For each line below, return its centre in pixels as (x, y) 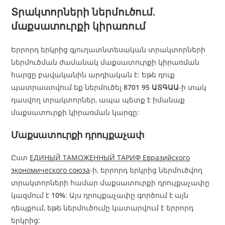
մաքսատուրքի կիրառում (79, 26)
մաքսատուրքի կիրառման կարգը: (75, 113)
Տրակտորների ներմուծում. (84, 12)
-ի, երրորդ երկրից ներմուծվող (146, 170)
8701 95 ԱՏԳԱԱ (151, 87)
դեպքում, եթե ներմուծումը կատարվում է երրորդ (102, 208)
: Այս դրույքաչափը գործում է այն (127, 195)
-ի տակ (193, 87)
